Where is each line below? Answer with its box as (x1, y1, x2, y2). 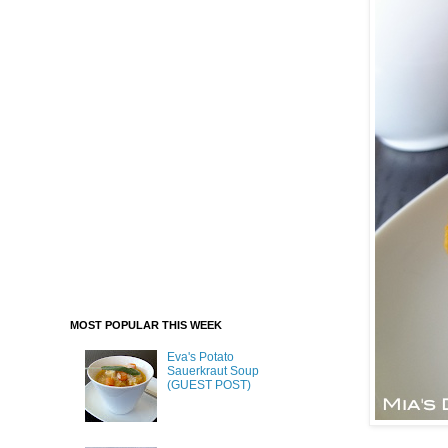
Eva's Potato (166, 350, 234, 365)
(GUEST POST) (166, 378, 251, 393)
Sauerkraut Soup (166, 364, 259, 379)
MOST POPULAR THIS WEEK (70, 319, 222, 331)
